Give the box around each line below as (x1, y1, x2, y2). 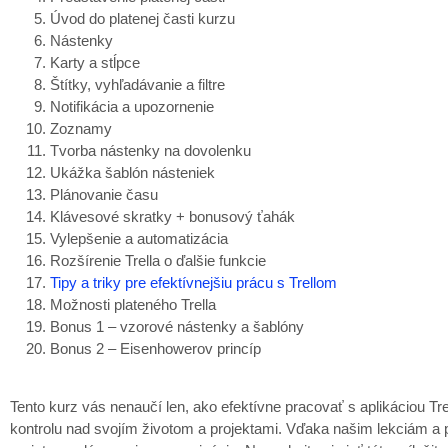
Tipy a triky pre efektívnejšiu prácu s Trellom (50, 273, 337, 291)
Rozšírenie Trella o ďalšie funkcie (50, 251, 266, 269)
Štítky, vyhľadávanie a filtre (50, 75, 225, 93)
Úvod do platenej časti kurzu (50, 9, 235, 27)
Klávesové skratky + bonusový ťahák (50, 207, 295, 225)
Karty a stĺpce (50, 53, 140, 71)
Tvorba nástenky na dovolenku (50, 141, 251, 159)
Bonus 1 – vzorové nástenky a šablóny (50, 317, 304, 335)
